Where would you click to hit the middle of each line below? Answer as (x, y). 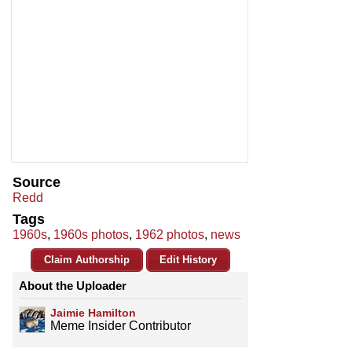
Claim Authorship (87, 260)
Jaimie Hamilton (93, 313)
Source (37, 183)
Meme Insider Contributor (121, 326)
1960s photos (91, 235)
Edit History (188, 260)
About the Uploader (73, 286)
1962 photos (170, 235)
